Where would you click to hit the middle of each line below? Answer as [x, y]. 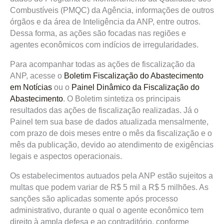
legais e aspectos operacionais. [66, 156]
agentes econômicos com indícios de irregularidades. [104, 45]
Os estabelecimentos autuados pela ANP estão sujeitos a [111, 176]
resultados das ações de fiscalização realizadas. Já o [104, 110]
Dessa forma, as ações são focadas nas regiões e [98, 33]
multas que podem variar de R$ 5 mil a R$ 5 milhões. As [109, 187]
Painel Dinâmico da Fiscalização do [135, 87]
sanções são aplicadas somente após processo [94, 199]
